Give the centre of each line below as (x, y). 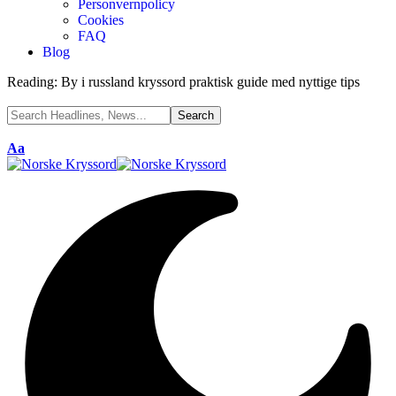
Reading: (32, 82)
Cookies (101, 20)
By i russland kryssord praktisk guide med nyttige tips (210, 82)
